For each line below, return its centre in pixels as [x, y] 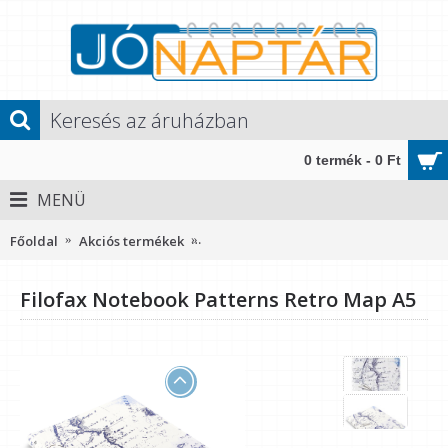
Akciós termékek [131, 240]
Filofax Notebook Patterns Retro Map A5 [218, 299]
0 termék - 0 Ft [352, 160]
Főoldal [34, 240]
